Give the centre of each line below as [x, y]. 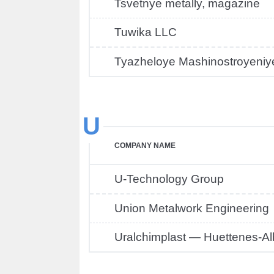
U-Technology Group [169, 179]
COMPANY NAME [145, 146]
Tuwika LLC [146, 32]
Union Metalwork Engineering [192, 208]
